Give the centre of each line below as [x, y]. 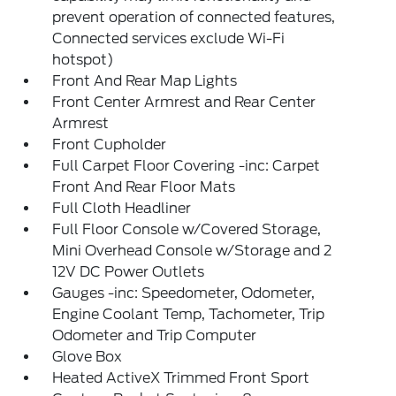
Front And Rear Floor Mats [144, 187]
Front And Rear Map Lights [145, 81]
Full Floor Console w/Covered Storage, [187, 230]
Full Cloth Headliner [122, 209]
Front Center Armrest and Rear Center [184, 103]
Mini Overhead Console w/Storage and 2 [192, 251]
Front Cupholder [110, 145]
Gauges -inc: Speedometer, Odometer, [184, 293]
